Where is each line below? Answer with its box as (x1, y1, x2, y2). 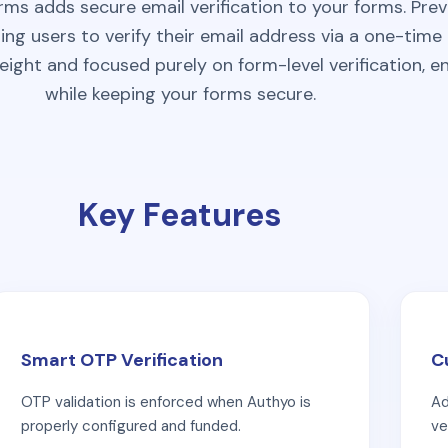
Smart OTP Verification (21, 347, 223, 372)
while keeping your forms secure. (44, 82, 316, 106)
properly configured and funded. (21, 415, 241, 436)
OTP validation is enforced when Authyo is (21, 391, 311, 412)
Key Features (78, 194, 282, 236)
